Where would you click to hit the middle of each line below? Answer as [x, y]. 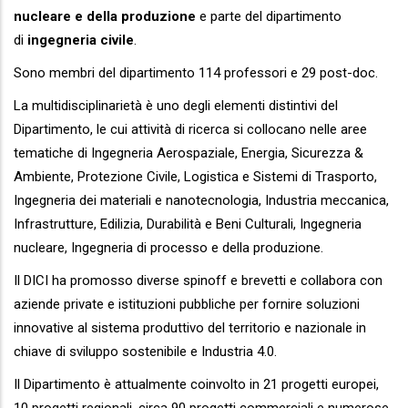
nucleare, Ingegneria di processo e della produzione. [168, 247]
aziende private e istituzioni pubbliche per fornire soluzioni [187, 304]
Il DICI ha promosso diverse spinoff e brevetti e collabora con [198, 280]
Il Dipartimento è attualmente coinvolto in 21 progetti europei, [196, 384]
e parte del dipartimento [269, 16]
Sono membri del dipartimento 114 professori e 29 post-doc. [196, 72]
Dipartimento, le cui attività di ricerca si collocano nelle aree [190, 129]
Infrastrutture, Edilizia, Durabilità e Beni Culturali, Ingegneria [188, 224]
